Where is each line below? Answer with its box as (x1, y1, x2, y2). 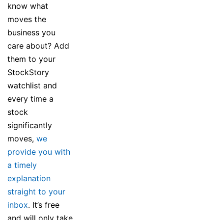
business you (7, 27, 55, 37)
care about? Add (7, 40, 69, 51)
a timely (7, 160, 37, 170)
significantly (7, 120, 52, 130)
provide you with (7, 146, 70, 157)
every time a (7, 93, 54, 104)
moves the (7, 14, 46, 24)
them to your (7, 54, 55, 64)
